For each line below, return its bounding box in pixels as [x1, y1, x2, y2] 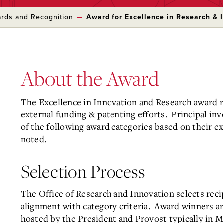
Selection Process [20, 159, 145, 183]
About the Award [20, 65, 159, 92]
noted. [20, 133, 46, 145]
